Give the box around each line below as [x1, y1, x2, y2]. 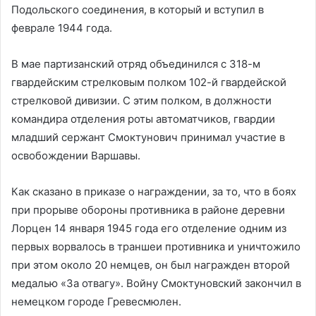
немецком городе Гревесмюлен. [11, 295, 181, 308]
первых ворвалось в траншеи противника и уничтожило [11, 240, 300, 253]
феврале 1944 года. [11, 21, 112, 35]
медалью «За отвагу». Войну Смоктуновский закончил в [11, 276, 301, 290]
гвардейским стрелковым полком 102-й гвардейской [11, 75, 286, 89]
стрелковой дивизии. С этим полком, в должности [11, 94, 272, 107]
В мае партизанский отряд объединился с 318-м [11, 57, 260, 71]
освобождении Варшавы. [11, 149, 140, 162]
